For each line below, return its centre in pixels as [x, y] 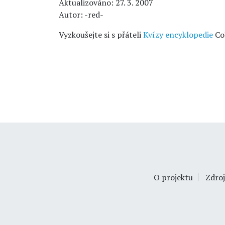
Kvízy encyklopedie [178, 35]
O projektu [173, 177]
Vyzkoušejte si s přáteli [101, 35]
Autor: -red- [81, 15]
